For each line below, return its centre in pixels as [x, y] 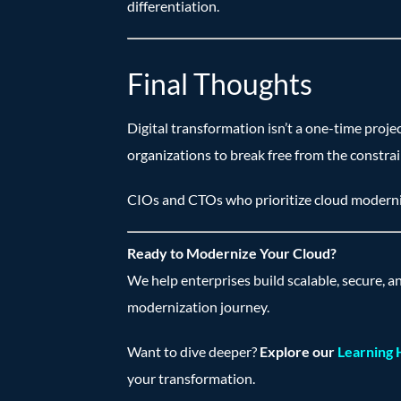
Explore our [299, 352]
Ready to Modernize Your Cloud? [232, 253]
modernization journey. [198, 307]
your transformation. [191, 379]
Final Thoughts [220, 84]
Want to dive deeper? [193, 352]
